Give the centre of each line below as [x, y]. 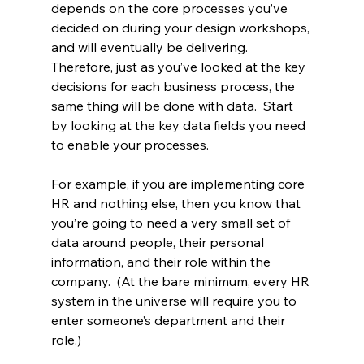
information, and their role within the [162, 262]
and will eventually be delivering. [152, 48]
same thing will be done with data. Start [173, 106]
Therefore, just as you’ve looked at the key [180, 67]
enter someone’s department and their [169, 321]
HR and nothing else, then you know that [177, 204]
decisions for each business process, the [174, 87]
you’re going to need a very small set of [172, 223]
